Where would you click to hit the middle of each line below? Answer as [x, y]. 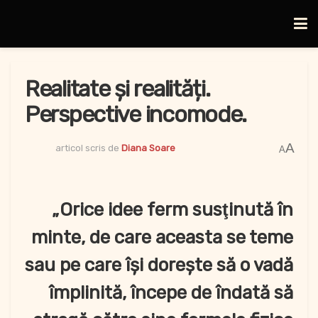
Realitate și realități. [117, 89]
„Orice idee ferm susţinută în [172, 210]
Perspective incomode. [136, 114]
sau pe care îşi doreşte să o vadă [159, 265]
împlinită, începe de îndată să [171, 293]
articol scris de [87, 148]
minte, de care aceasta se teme [162, 238]
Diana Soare [148, 148]
